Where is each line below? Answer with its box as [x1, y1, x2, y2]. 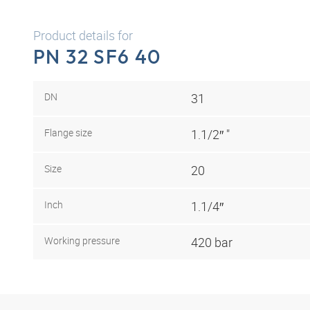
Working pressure [44, 233, 120, 247]
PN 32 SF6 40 [33, 44, 161, 69]
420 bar [191, 233, 232, 250]
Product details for [33, 27, 133, 44]
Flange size [44, 125, 92, 139]
